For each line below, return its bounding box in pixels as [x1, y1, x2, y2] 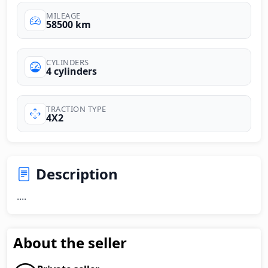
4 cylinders [46, 64, 97, 78]
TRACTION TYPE [46, 103, 106, 114]
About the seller [13, 233, 127, 252]
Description [36, 164, 118, 184]
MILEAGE [46, 10, 81, 21]
